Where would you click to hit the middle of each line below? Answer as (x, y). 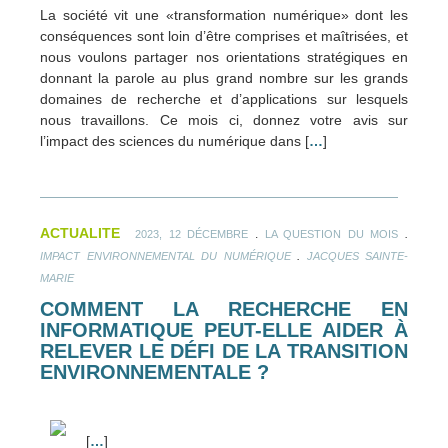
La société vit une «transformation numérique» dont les (224, 15)
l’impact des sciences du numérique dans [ (174, 141)
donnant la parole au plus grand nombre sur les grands (224, 78)
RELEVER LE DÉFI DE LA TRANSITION (224, 351)
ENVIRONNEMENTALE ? (154, 372)
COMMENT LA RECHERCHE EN (224, 309)
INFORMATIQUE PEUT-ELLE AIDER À (224, 330)
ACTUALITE (80, 233)
